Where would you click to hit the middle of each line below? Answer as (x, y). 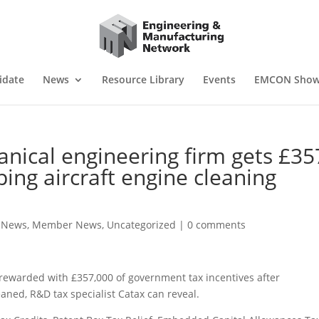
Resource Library (143, 79)
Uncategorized (142, 225)
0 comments (217, 225)
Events (219, 79)
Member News (67, 225)
